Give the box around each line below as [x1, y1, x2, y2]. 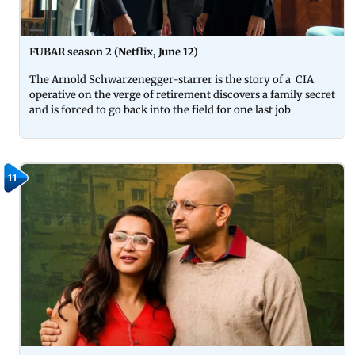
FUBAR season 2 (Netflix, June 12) [29, 44, 198, 59]
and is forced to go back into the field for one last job [29, 102, 291, 116]
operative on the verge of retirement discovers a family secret [29, 87, 335, 101]
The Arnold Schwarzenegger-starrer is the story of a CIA [29, 72, 314, 86]
